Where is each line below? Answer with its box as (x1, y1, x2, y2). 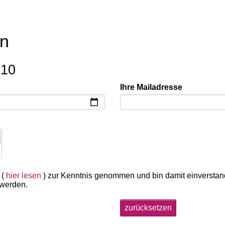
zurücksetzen (125, 203, 172, 212)
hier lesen (6, 171, 41, 180)
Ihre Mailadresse (120, 82, 182, 91)
